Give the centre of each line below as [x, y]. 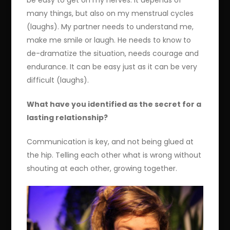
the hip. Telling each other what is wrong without [114, 155]
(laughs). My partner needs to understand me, [110, 27]
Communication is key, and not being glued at [110, 142]
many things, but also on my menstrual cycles [110, 14]
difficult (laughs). [58, 80]
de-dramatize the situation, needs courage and [113, 54]
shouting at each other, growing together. [102, 169]
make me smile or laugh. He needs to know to [109, 40]
